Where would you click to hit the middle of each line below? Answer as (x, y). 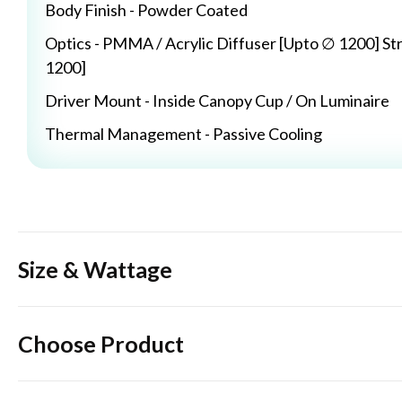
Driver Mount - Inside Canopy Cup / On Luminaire (217, 101)
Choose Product (101, 344)
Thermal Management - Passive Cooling (184, 134)
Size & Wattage (95, 270)
